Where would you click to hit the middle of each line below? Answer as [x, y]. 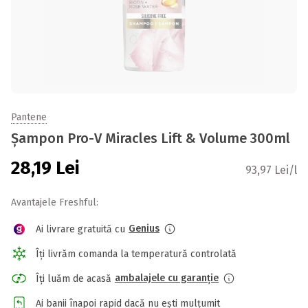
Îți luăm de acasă [74, 278]
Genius [144, 229]
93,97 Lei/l [271, 170]
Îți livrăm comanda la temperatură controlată [136, 254]
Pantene [29, 117]
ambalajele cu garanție [167, 278]
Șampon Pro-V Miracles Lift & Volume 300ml [151, 138]
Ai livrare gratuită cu [80, 229]
